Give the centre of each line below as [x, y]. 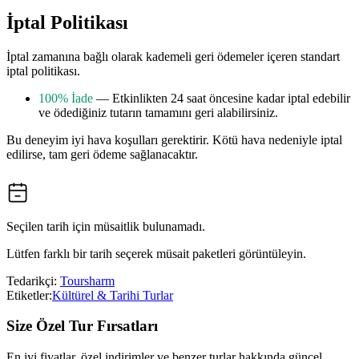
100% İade [66, 98]
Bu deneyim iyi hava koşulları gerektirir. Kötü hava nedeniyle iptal [174, 139]
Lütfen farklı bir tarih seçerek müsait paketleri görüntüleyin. [156, 253]
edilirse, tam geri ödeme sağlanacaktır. [102, 154]
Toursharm [87, 280]
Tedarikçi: [33, 280]
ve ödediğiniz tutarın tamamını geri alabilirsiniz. [158, 112]
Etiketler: [29, 295]
